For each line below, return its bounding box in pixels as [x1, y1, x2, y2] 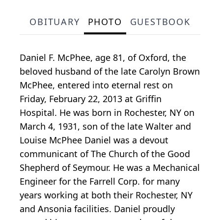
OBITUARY [29, 15, 80, 27]
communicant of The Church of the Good [20, 147, 190, 160]
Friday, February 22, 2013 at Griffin [20, 92, 162, 105]
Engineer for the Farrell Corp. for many [20, 175, 180, 187]
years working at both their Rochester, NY [20, 189, 192, 201]
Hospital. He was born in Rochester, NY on [20, 106, 194, 118]
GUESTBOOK [130, 15, 191, 27]
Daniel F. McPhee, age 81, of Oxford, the [20, 51, 186, 63]
